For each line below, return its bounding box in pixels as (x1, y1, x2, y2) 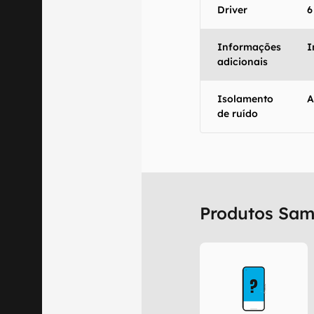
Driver (217, 4, 248, 16)
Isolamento (217, 93, 274, 105)
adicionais (217, 55, 268, 68)
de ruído (217, 107, 259, 120)
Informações (217, 41, 282, 53)
